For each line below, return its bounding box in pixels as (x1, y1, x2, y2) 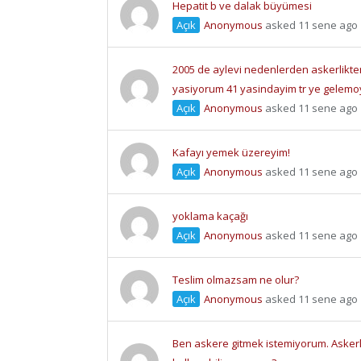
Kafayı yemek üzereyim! (172, 145, 290, 160)
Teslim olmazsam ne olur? (172, 272, 299, 288)
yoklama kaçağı (172, 209, 248, 224)
